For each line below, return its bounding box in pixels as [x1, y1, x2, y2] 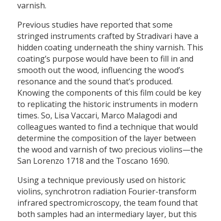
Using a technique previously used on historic [17, 175, 185, 186]
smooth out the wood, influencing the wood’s [17, 65, 184, 76]
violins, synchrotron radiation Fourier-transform [17, 186, 196, 197]
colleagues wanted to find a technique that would [17, 121, 198, 133]
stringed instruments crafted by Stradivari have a [17, 31, 198, 42]
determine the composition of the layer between [17, 133, 196, 144]
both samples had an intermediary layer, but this [17, 209, 197, 220]
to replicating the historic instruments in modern [17, 99, 198, 110]
